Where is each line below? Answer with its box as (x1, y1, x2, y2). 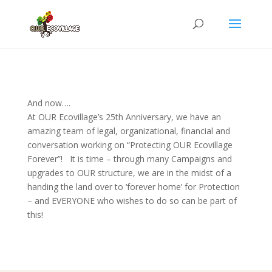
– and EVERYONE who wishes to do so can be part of (27, 195, 237, 206)
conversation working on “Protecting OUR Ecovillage (27, 139, 233, 151)
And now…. (27, 97, 70, 109)
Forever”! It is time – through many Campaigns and (27, 153, 232, 165)
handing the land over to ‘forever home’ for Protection (27, 181, 240, 192)
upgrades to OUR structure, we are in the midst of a (27, 167, 231, 178)
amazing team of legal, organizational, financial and (27, 125, 230, 137)
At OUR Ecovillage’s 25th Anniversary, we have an (27, 111, 221, 123)
